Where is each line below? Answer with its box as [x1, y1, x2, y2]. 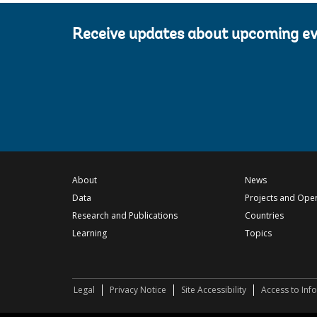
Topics [244, 227, 272, 240]
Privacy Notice [110, 284, 166, 296]
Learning [72, 227, 107, 240]
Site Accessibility [181, 284, 246, 296]
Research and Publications [72, 209, 178, 222]
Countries [244, 209, 284, 222]
